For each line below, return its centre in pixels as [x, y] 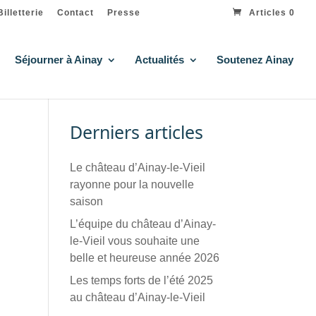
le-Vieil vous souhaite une [134, 241]
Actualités [159, 60]
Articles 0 [272, 13]
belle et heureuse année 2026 [144, 258]
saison [86, 201]
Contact [75, 13]
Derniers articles [136, 132]
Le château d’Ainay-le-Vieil [137, 168]
